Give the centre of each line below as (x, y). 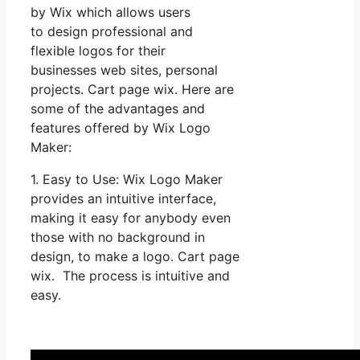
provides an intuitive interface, (123, 198)
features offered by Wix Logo (121, 127)
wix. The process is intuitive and (130, 275)
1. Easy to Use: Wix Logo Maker (127, 179)
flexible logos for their (98, 50)
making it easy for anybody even (131, 217)
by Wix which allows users (110, 12)
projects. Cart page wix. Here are (132, 89)
